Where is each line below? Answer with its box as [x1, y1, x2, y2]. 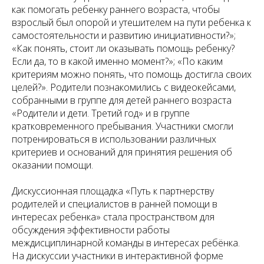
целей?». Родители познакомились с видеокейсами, [12, 81, 236, 94]
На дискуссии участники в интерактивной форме [12, 249, 223, 263]
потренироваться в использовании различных [12, 133, 216, 146]
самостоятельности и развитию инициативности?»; [12, 29, 236, 42]
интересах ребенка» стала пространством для [12, 210, 214, 224]
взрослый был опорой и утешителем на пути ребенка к [12, 16, 251, 29]
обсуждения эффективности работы [12, 223, 170, 237]
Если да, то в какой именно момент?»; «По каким [12, 55, 223, 68]
